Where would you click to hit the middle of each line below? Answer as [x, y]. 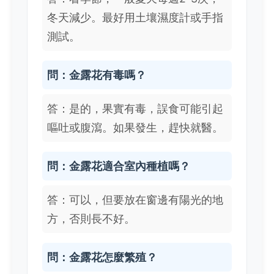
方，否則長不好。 [91, 219]
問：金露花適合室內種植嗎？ [119, 166]
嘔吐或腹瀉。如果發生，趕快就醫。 [135, 128]
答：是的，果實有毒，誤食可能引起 [135, 109]
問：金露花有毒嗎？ [97, 75]
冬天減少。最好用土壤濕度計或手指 [135, 18]
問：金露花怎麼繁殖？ [102, 257]
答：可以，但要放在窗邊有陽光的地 [135, 200]
